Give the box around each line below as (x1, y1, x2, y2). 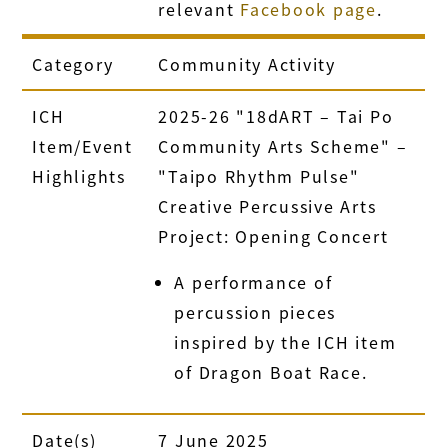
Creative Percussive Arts (158, 193, 377, 218)
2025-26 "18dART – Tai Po (158, 103, 394, 128)
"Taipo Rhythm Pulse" (158, 163, 360, 188)
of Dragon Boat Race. (174, 359, 368, 384)
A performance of (174, 269, 333, 294)
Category (32, 51, 114, 76)
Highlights (32, 163, 126, 188)
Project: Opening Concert (158, 223, 389, 248)
